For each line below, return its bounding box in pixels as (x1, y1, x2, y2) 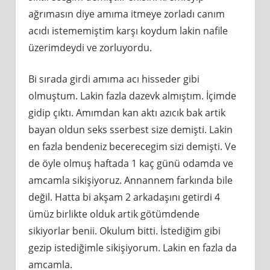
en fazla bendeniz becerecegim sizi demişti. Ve (28, 140, 236, 153)
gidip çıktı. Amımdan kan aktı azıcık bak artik (28, 106, 225, 119)
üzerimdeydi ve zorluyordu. (28, 41, 152, 54)
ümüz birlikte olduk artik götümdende (28, 207, 199, 221)
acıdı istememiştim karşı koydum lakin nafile (28, 24, 228, 37)
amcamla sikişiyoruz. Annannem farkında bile (28, 174, 233, 187)
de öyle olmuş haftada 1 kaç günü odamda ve (28, 157, 233, 170)
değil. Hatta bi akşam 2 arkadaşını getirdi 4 (28, 190, 220, 204)
